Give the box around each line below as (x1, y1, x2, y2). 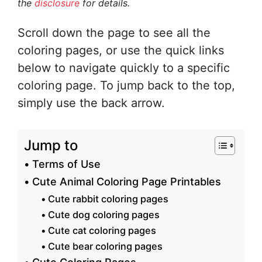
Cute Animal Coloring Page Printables (32, 175, 221, 188)
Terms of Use (32, 158, 101, 171)
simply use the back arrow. (18, 96, 165, 111)
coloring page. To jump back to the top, (18, 78, 235, 93)
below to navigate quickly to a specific (18, 61, 230, 75)
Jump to (24, 137, 78, 154)
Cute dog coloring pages (47, 209, 160, 221)
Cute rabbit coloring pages (47, 193, 168, 205)
